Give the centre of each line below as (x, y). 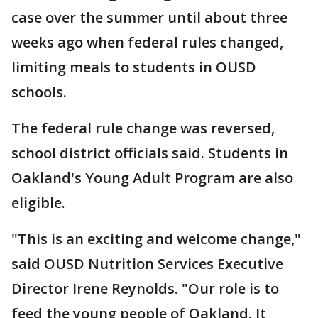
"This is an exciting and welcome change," (156, 239)
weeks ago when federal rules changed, (147, 43)
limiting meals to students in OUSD (134, 67)
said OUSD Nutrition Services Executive (147, 264)
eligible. (38, 203)
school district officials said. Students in (150, 153)
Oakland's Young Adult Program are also (152, 178)
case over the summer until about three (149, 18)
